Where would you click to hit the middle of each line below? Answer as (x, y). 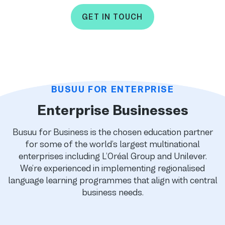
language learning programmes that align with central (113, 180)
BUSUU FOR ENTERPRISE (113, 89)
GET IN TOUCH (113, 17)
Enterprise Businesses (113, 110)
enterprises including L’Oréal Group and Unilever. (113, 156)
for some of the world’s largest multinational (113, 144)
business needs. (113, 192)
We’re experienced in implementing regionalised (113, 168)
